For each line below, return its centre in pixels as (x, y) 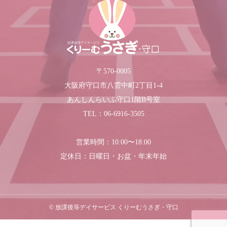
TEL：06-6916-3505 (113, 114)
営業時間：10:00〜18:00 (113, 142)
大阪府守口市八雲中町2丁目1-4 (113, 85)
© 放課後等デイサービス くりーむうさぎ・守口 (113, 207)
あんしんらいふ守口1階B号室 (113, 100)
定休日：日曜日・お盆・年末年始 (113, 156)
